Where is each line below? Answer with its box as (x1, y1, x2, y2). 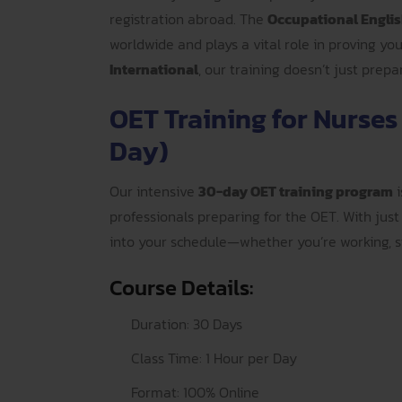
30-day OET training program (198, 180, 393, 202)
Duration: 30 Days (131, 313, 242, 335)
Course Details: (109, 272, 253, 303)
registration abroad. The (109, 8, 267, 30)
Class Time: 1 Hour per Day (131, 347, 297, 369)
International (109, 58, 198, 80)
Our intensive (109, 180, 198, 202)
